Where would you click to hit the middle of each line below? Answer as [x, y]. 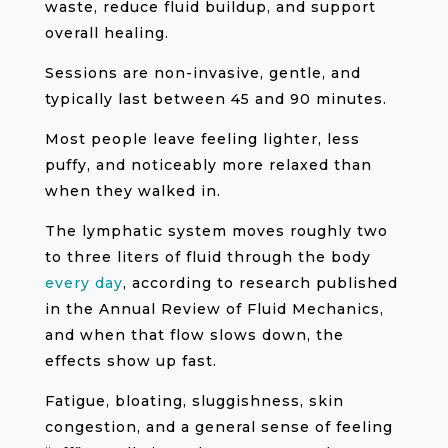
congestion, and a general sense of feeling [218, 426]
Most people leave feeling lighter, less [202, 138]
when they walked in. [132, 190]
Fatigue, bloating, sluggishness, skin [194, 400]
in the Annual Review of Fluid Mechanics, [214, 308]
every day [83, 282]
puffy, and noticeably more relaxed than [208, 164]
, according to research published [260, 282]
